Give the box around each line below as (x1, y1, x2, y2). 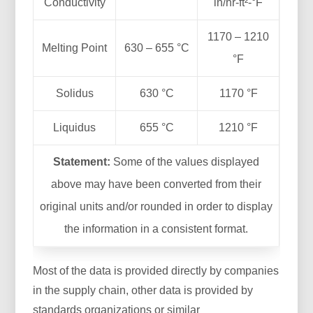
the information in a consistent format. (64, 222, 249, 235)
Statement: (53, 155, 111, 168)
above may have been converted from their (51, 177, 262, 190)
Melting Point (42, 41, 108, 54)
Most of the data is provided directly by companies (33, 264, 279, 277)
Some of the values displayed (110, 155, 260, 168)
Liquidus (53, 121, 96, 133)
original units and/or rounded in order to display (40, 200, 273, 212)
